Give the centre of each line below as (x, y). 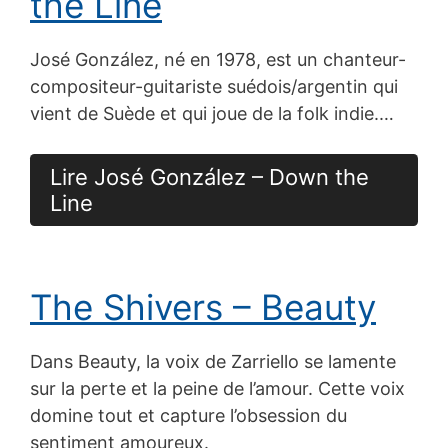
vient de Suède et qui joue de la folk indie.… (212, 113)
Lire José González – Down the (209, 176)
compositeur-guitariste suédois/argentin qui (214, 86)
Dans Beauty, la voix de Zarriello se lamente (213, 361)
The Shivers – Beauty (203, 306)
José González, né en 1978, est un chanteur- (218, 59)
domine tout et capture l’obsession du (188, 415)
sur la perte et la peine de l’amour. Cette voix (217, 388)
